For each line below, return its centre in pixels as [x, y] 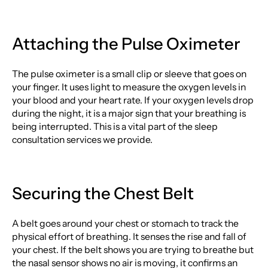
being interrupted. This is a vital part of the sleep [115, 127]
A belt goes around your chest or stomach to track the [125, 224]
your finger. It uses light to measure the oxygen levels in [129, 87]
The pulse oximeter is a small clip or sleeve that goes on [129, 74]
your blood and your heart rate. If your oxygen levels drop [133, 100]
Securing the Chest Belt [103, 193]
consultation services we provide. [82, 140]
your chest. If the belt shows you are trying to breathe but [133, 250]
